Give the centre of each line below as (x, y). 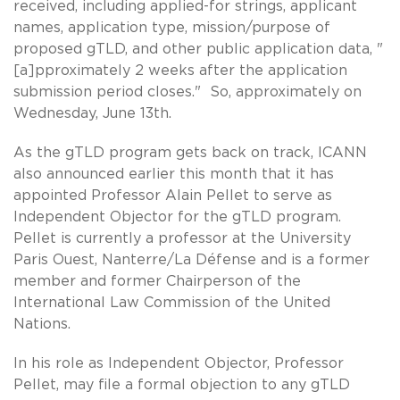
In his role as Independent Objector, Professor (179, 363)
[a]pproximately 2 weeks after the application (180, 70)
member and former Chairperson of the (157, 281)
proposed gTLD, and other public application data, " (198, 49)
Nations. (44, 324)
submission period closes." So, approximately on (187, 92)
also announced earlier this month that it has (174, 174)
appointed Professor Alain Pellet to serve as (173, 195)
